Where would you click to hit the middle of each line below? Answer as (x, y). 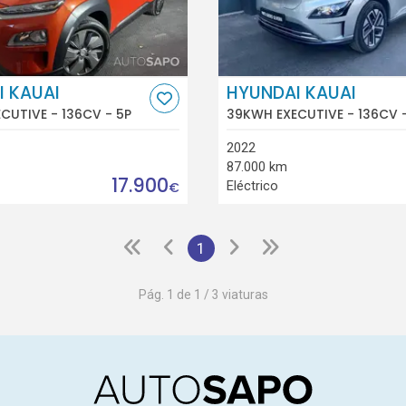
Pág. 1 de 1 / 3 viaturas (203, 295)
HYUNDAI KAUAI (291, 93)
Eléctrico (252, 186)
